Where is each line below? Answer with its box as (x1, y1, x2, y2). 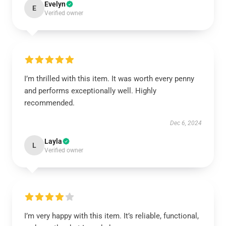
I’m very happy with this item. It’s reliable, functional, (24, 211, 199, 220)
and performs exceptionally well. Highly (24, 86, 156, 95)
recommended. (24, 98, 75, 107)
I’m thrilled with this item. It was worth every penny (24, 74, 194, 83)
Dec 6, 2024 (170, 120, 202, 127)
